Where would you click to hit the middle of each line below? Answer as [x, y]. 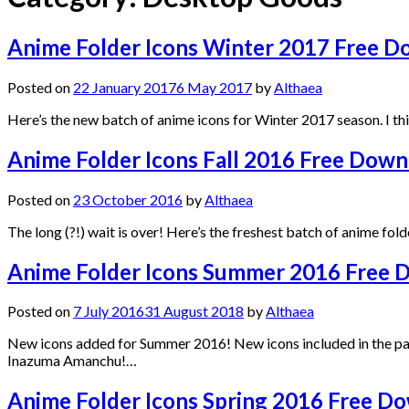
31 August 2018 [194, 311]
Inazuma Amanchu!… [72, 361]
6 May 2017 [214, 87]
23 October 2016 [128, 199]
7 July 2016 [109, 311]
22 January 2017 [125, 87]
